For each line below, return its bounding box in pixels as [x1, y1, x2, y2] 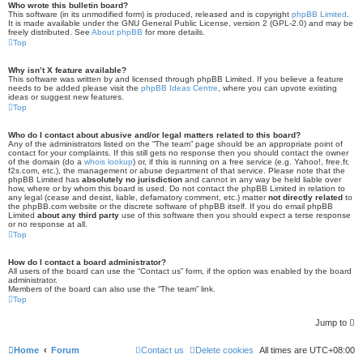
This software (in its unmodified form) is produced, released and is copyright [8, 10, 292, 19]
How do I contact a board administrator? [8, 258, 166, 267]
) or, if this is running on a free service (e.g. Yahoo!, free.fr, [133, 157, 349, 166]
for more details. [143, 28, 205, 36]
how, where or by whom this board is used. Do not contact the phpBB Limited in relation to [8, 184, 345, 193]
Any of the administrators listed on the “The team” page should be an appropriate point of [8, 139, 343, 148]
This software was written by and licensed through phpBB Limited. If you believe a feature [8, 75, 344, 83]
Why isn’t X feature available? [8, 66, 126, 75]
